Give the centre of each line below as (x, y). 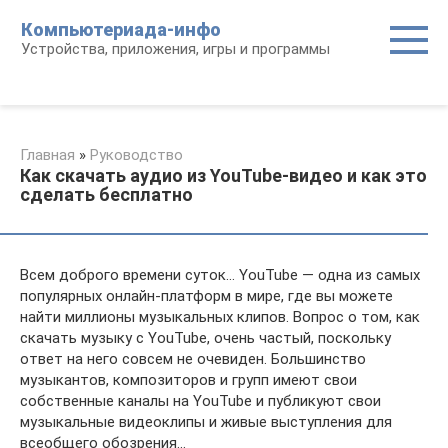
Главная (47, 155)
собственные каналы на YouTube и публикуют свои (200, 401)
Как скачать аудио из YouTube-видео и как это (223, 175)
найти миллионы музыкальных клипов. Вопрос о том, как (220, 317)
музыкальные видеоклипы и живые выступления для (206, 422)
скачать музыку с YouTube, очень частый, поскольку (205, 338)
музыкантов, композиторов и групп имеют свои (188, 380)
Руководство (136, 155)
